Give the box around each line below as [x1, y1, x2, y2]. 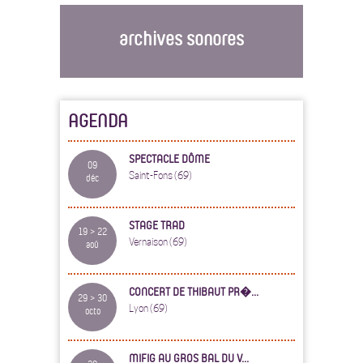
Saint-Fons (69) [129, 169, 192, 181]
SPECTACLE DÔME [129, 151, 210, 166]
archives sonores [119, 25, 244, 50]
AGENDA [68, 109, 128, 132]
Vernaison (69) [129, 236, 187, 248]
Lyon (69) [129, 302, 168, 314]
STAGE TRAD [129, 217, 185, 233]
